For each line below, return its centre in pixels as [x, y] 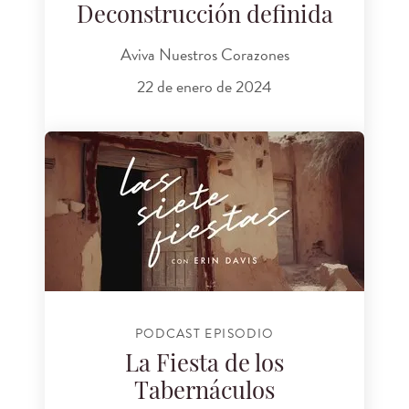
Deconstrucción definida [204, 17]
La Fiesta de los [204, 365]
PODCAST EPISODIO [204, 334]
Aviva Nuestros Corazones [204, 54]
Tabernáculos [204, 393]
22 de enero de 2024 [204, 87]
